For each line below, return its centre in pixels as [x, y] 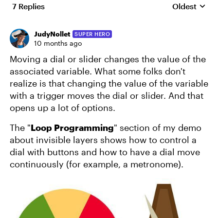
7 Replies [28, 6]
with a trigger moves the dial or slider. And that [107, 95]
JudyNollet [52, 34]
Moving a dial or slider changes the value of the [108, 59]
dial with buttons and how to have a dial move [105, 152]
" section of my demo [158, 127]
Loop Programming [72, 127]
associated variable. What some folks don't [98, 71]
